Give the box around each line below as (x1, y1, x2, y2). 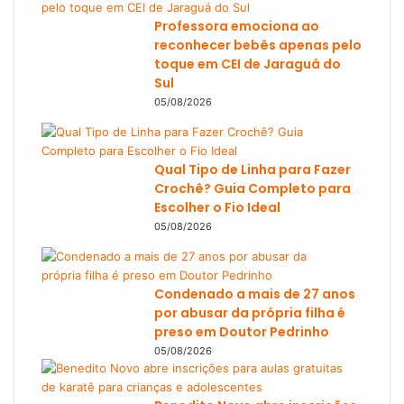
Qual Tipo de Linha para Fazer (154, 161, 351, 179)
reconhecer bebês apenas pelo (154, 36, 362, 55)
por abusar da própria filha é (154, 304, 345, 323)
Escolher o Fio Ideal (154, 198, 280, 217)
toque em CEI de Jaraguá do (154, 55, 341, 74)
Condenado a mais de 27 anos (154, 285, 355, 304)
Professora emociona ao (154, 17, 319, 36)
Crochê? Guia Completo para (154, 179, 351, 198)
